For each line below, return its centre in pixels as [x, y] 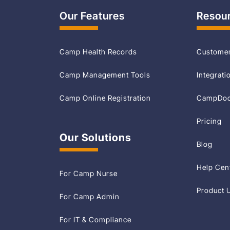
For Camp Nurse [89, 173]
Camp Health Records [99, 52]
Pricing [209, 121]
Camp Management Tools [105, 75]
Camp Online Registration [106, 98]
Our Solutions [96, 138]
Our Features [92, 16]
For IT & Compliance [96, 219]
